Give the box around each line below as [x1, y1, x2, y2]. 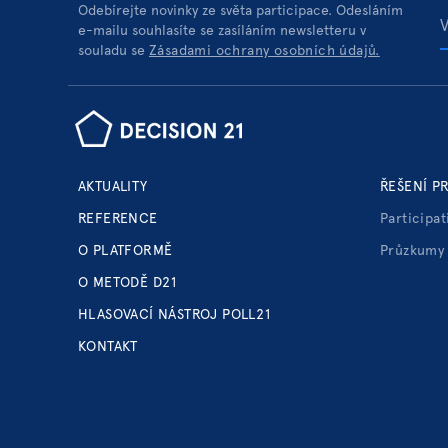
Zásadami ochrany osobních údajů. [149, 44, 380, 58]
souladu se [78, 44, 149, 58]
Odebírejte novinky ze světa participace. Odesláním [78, 4, 403, 18]
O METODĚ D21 [78, 276, 179, 291]
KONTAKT [78, 340, 138, 355]
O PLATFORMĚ [78, 244, 173, 259]
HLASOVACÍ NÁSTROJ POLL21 [78, 308, 273, 323]
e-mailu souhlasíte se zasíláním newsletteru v [78, 24, 366, 38]
